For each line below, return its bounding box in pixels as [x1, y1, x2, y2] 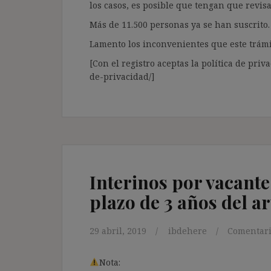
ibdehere [168, 224, 207, 237]
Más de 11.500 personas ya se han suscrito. [90, 18, 270, 30]
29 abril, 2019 [90, 224, 146, 237]
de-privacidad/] [90, 70, 155, 82]
